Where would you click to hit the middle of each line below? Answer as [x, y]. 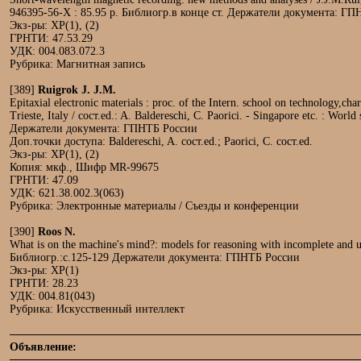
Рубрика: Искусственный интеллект [97, 309]
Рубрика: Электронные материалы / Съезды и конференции [154, 206]
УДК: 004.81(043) [52, 296]
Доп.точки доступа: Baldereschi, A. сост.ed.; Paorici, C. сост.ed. [161, 141]
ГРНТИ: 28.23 [44, 283]
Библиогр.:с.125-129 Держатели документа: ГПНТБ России [155, 257]
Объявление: [43, 347]
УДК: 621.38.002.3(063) [67, 193]
